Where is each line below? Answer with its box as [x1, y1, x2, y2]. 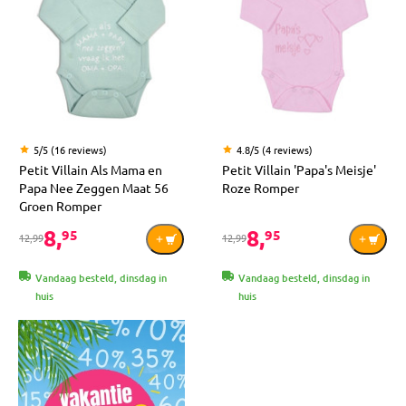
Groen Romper [19, 198, 101, 215]
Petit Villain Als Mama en [19, 161, 162, 179]
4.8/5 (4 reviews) [237, 142, 313, 158]
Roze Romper [222, 179, 299, 197]
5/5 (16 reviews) [34, 142, 107, 158]
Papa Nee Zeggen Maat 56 [19, 179, 169, 197]
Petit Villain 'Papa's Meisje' [222, 161, 376, 179]
